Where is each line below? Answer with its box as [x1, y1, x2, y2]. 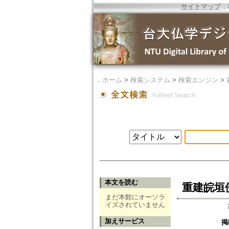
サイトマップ [180, 3, 221, 10]
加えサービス [104, 217, 145, 225]
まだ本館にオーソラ [105, 193, 165, 201]
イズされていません [105, 201, 165, 209]
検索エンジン [178, 76, 218, 84]
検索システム [130, 76, 170, 84]
